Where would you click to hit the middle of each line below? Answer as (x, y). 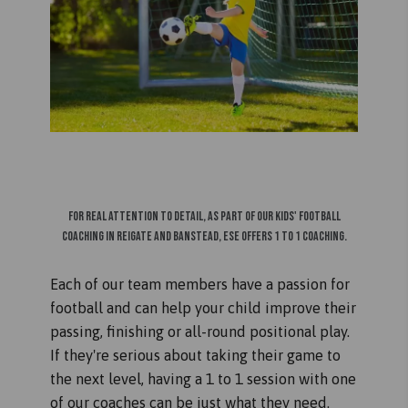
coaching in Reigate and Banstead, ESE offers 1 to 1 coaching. (204, 236)
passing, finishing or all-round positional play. (200, 331)
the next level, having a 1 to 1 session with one (203, 379)
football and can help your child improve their (203, 308)
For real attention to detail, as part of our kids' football (204, 216)
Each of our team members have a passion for (200, 284)
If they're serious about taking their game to (195, 355)
